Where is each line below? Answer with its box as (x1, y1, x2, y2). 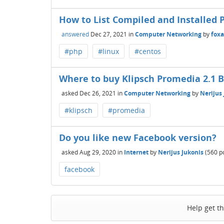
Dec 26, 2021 (79, 88, 116, 97)
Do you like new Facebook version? (59, 131, 216, 143)
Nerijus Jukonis (158, 147, 203, 156)
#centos (134, 46, 161, 56)
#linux (98, 46, 119, 56)
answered (61, 29, 89, 38)
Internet (124, 147, 148, 156)
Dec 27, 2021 (90, 29, 127, 38)
